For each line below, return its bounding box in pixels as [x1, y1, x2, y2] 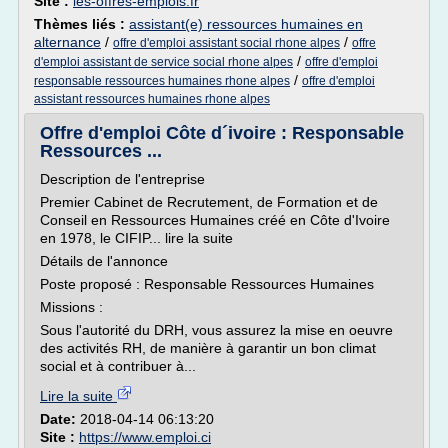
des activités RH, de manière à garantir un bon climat [40, 340, 376, 356]
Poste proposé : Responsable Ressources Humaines [40, 276, 374, 292]
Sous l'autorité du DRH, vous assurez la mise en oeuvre [40, 322, 393, 338]
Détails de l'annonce [40, 253, 168, 269]
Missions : [40, 299, 103, 315]
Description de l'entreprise [40, 171, 205, 187]
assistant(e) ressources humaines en [129, 16, 363, 32]
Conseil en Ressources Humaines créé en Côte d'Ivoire [40, 212, 390, 228]
